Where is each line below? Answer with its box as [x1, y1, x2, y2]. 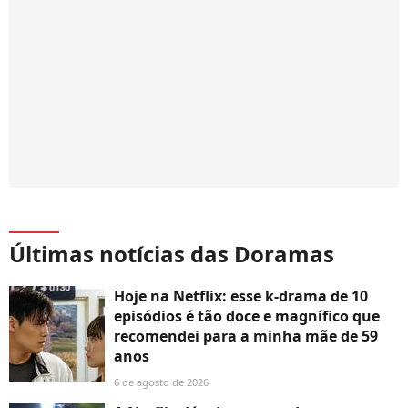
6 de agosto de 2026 [114, 375, 209, 390]
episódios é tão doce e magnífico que [114, 306, 380, 327]
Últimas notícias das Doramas [9, 239, 334, 270]
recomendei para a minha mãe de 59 [114, 326, 378, 347]
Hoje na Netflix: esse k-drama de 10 [114, 286, 368, 307]
